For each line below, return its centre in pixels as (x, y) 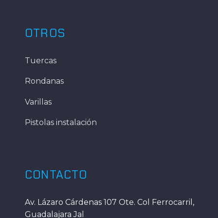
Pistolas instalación (61, 123)
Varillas (38, 102)
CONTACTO (56, 174)
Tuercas (41, 60)
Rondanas (44, 81)
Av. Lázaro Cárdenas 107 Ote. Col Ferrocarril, (109, 202)
